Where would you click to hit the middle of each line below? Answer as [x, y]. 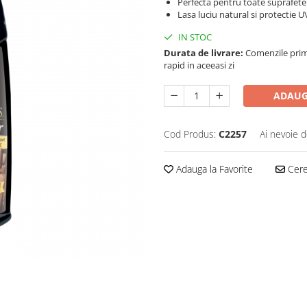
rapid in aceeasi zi [199, 65]
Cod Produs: [190, 134]
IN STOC [194, 37]
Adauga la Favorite [213, 169]
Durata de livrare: [204, 52]
